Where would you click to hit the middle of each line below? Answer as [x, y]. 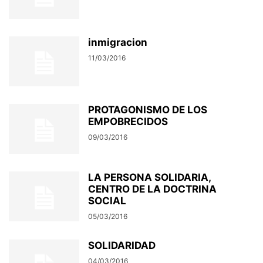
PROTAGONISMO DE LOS [148, 110]
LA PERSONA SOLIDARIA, [149, 177]
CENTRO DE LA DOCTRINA [152, 189]
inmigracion [118, 42]
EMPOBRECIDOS [128, 122]
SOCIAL [107, 201]
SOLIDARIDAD [122, 245]
